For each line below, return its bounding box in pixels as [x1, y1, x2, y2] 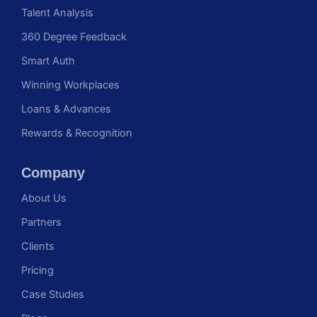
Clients [21, 240, 54, 253]
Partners [21, 216, 62, 229]
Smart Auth [21, 54, 75, 68]
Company [21, 165, 85, 181]
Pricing [21, 264, 54, 277]
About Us [21, 192, 67, 205]
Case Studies [21, 288, 84, 301]
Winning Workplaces [21, 79, 120, 92]
